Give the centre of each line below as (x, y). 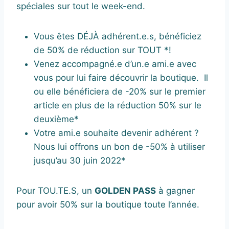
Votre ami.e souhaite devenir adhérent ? (116, 133)
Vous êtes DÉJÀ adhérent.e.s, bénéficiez (118, 36)
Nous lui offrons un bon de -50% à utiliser (119, 146)
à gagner (175, 190)
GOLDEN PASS (125, 190)
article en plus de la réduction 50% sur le (118, 105)
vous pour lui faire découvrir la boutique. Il (121, 77)
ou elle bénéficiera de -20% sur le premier (120, 91)
